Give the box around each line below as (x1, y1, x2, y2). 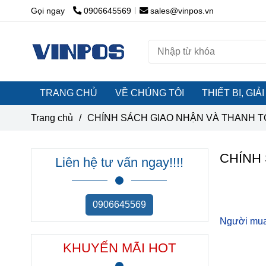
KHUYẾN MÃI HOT (63, 240, 176, 255)
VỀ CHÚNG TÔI (115, 88, 184, 98)
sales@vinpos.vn (150, 6, 214, 15)
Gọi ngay (31, 6, 65, 15)
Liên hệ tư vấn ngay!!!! (55, 155, 184, 170)
